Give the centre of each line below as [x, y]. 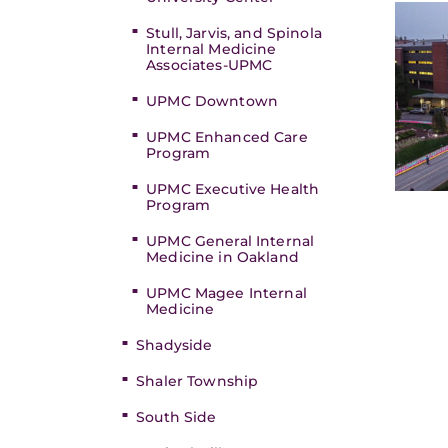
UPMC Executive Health [233, 189]
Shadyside [174, 345]
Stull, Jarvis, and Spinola [234, 33]
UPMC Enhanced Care [227, 137]
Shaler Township [197, 381]
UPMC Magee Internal [226, 293]
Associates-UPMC [209, 65]
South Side [176, 417]
